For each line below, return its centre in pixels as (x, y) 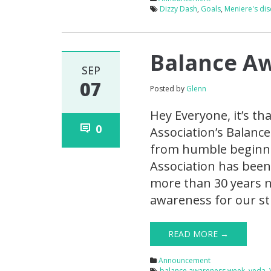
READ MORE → (199, 234)
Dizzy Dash (179, 9)
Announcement (185, 261)
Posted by (168, 89)
